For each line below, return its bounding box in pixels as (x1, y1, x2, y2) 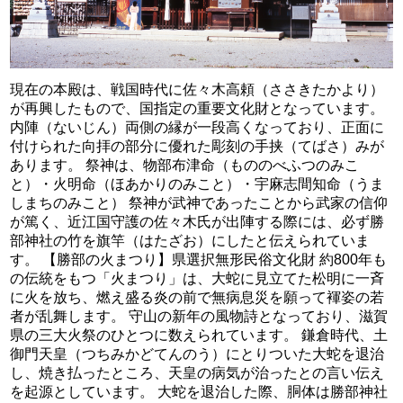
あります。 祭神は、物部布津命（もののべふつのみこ (10, 157, 360, 174)
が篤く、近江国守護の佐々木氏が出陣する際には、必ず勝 (10, 214, 385, 230)
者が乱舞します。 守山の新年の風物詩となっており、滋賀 (10, 309, 389, 325)
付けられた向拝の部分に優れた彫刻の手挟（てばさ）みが (10, 139, 385, 155)
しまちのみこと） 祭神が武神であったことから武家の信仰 (10, 195, 389, 211)
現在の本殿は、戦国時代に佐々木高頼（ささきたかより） (10, 82, 385, 98)
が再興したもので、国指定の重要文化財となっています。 (10, 101, 385, 117)
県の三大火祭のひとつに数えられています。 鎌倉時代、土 (10, 327, 389, 344)
